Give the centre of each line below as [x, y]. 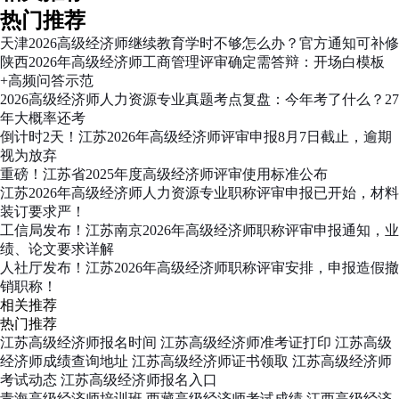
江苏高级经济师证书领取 [210, 361]
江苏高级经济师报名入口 [139, 379]
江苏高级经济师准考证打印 [246, 342]
